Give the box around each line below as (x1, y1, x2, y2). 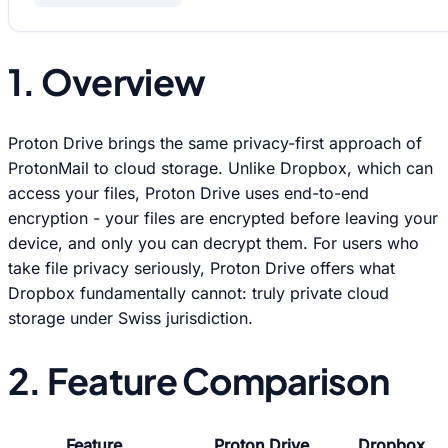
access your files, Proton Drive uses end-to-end (8, 183, 369, 204)
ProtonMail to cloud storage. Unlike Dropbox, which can (8, 158, 433, 179)
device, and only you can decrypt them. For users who (8, 233, 419, 254)
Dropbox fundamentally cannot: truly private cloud (8, 283, 389, 304)
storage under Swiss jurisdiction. (8, 308, 253, 329)
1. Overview (8, 59, 206, 105)
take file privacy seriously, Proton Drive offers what (8, 258, 395, 279)
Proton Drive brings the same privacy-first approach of (8, 133, 422, 154)
